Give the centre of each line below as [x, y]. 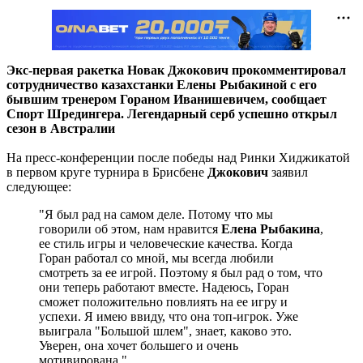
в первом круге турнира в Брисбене [107, 172]
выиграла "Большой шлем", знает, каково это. [165, 331]
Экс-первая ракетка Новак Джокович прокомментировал [176, 70]
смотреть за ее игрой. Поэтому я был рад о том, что [181, 272]
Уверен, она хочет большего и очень [139, 345]
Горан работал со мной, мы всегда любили [156, 258]
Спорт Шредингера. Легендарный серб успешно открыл [172, 113]
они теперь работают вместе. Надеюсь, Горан [164, 287]
